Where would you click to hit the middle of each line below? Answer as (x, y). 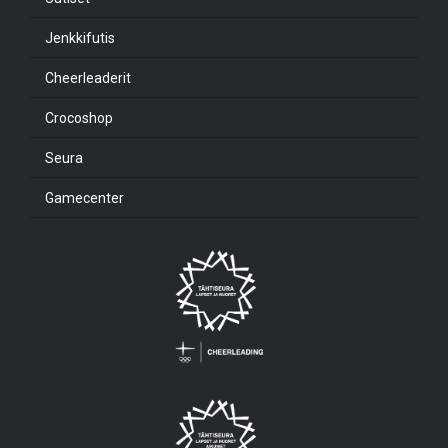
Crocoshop (79, 117)
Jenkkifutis (80, 37)
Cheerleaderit (88, 77)
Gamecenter (84, 197)
